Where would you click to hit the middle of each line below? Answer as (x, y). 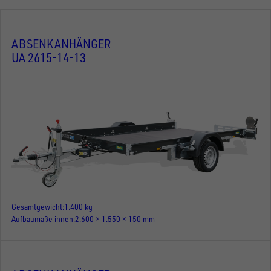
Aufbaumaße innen (42, 219)
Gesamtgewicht (37, 207)
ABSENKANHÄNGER (61, 44)
